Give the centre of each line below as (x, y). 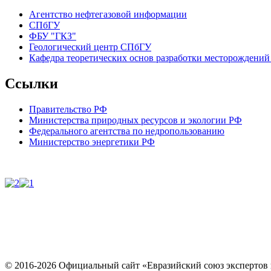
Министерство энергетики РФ (92, 142)
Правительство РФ (68, 109)
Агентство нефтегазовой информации (108, 15)
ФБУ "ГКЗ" (53, 36)
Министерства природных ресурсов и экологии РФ (135, 120)
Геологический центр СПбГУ (90, 47)
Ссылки (31, 84)
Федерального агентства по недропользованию (127, 131)
